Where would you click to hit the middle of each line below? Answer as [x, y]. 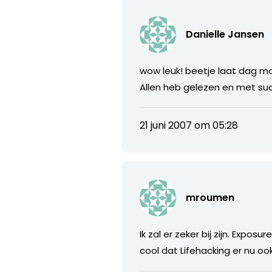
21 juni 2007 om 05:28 [189, 125]
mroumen [210, 197]
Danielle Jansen [225, 34]
